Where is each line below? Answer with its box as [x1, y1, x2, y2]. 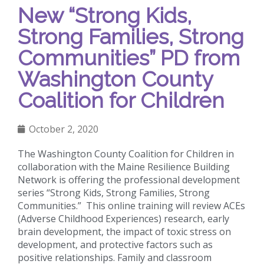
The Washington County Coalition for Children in [18, 147, 234, 160]
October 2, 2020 [29, 122, 98, 136]
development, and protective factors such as [18, 237, 213, 251]
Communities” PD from [18, 45, 240, 70]
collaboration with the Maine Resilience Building [18, 160, 230, 173]
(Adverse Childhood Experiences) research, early [18, 212, 229, 225]
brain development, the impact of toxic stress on [18, 225, 231, 238]
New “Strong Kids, [18, 2, 192, 28]
